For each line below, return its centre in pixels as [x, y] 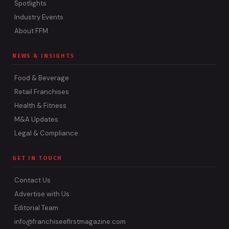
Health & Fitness [40, 106]
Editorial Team [36, 208]
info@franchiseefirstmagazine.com [70, 222]
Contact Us [32, 180]
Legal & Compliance [46, 133]
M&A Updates [36, 120]
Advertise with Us [42, 194]
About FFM [31, 31]
